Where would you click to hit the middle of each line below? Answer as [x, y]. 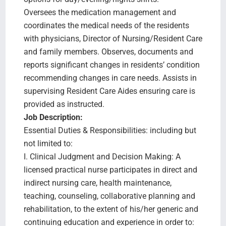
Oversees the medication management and [100, 12]
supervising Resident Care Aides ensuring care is [109, 91]
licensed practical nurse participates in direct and [110, 170]
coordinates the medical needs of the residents [106, 25]
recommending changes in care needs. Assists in [110, 78]
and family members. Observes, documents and [108, 52]
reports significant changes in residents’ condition [111, 65]
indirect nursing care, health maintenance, [97, 183]
